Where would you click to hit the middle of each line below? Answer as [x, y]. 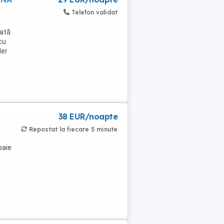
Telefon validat [94, 12]
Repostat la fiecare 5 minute [73, 129]
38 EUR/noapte [88, 116]
